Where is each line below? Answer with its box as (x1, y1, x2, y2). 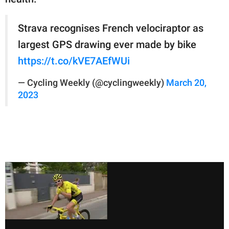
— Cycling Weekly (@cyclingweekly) (18, 77, 166, 88)
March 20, (166, 77, 207, 88)
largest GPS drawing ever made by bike (18, 38, 196, 51)
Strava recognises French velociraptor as (18, 21, 203, 34)
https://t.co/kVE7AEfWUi (18, 54, 130, 67)
